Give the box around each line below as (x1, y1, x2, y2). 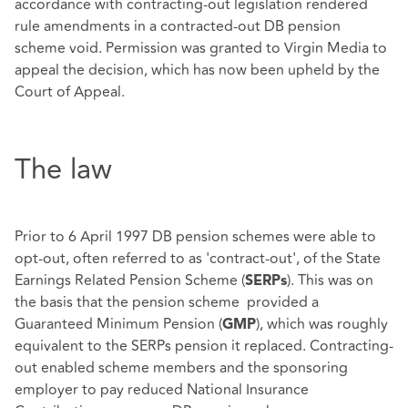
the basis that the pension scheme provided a (15, 291, 319, 313)
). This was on (287, 269, 373, 291)
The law (15, 148, 112, 192)
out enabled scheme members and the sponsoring (15, 356, 348, 379)
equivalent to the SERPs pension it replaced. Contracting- (15, 334, 393, 357)
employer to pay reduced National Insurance (15, 378, 309, 401)
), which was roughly (256, 312, 388, 335)
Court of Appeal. (15, 81, 125, 104)
